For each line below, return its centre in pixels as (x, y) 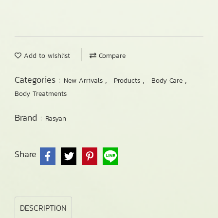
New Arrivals (84, 81)
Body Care (168, 81)
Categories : (39, 80)
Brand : (30, 118)
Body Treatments (41, 94)
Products (128, 81)
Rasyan (56, 118)
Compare (111, 56)
